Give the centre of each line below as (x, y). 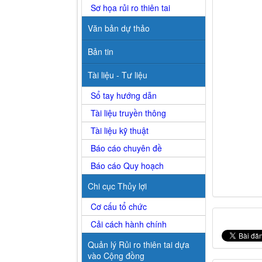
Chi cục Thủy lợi (117, 186)
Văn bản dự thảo (119, 28)
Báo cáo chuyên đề (126, 148)
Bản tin (101, 52)
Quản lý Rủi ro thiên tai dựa (139, 245)
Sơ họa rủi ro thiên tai (130, 8)
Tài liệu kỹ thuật (120, 131)
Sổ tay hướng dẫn (124, 96)
